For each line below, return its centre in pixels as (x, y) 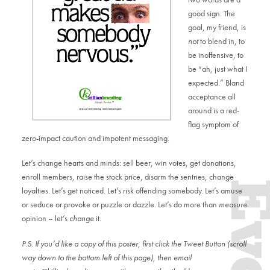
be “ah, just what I (217, 68)
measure (233, 205)
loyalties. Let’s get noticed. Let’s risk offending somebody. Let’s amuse (132, 191)
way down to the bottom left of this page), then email (107, 257)
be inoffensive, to (215, 55)
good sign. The (211, 13)
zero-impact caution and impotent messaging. (96, 138)
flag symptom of (213, 124)
